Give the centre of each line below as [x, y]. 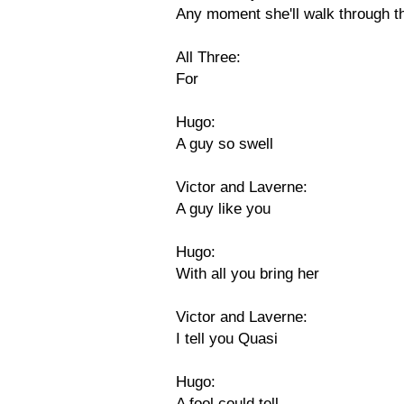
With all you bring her [248, 274]
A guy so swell [225, 144]
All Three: [208, 57]
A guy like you [223, 209]
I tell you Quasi [227, 339]
